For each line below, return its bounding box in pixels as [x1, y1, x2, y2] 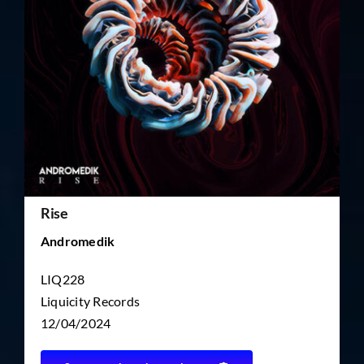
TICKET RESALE [153, 45, 249, 62]
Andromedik [40, 233, 115, 249]
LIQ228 [40, 271, 85, 288]
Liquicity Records [40, 293, 141, 310]
